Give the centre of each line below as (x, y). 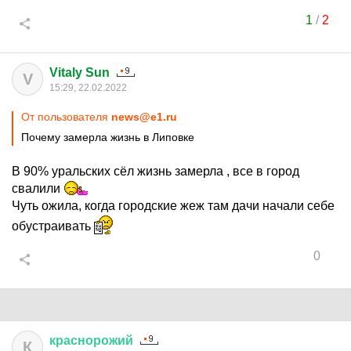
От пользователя (66, 117)
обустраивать (53, 226)
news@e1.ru (144, 117)
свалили (38, 188)
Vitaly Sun (80, 72)
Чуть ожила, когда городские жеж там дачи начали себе (173, 206)
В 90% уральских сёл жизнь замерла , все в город (156, 171)
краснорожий (91, 340)
